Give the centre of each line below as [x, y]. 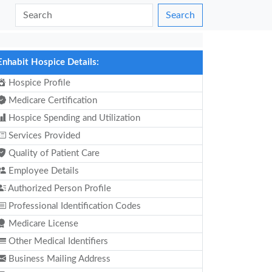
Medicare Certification [52, 100]
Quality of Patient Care [53, 153]
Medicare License [42, 224]
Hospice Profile [38, 83]
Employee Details [42, 171]
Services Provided [43, 136]
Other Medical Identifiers [57, 241]
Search [180, 15]
